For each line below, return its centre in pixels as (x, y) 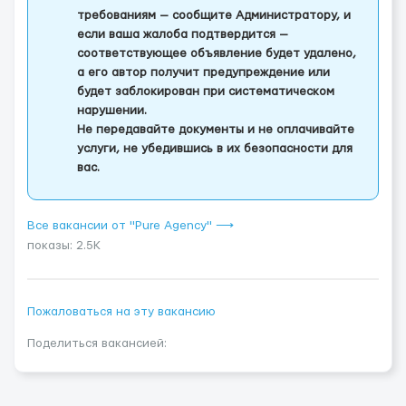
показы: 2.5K (64, 246)
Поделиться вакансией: (97, 343)
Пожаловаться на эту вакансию (121, 312)
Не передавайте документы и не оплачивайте (216, 130)
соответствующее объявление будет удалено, (217, 53)
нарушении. (112, 111)
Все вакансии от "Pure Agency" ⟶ (130, 226)
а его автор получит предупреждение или (203, 72)
